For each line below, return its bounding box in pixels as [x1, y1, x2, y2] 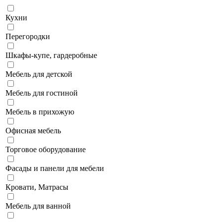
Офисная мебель [5, 126, 61, 135]
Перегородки [5, 32, 50, 41]
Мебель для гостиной [5, 89, 78, 98]
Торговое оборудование [5, 145, 86, 154]
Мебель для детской [5, 70, 72, 79]
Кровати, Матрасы [5, 183, 68, 192]
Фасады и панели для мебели [5, 164, 104, 173]
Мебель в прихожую [5, 108, 74, 116]
